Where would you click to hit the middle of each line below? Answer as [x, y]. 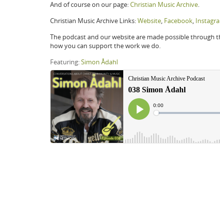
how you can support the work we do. [105, 46]
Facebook [178, 21]
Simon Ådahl [99, 62]
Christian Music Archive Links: [94, 21]
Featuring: [66, 62]
